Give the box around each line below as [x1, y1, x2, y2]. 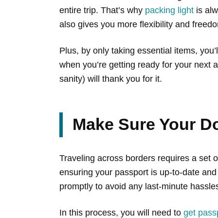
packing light [145, 5, 194, 15]
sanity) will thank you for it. [59, 73, 162, 84]
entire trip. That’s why [59, 5, 145, 15]
